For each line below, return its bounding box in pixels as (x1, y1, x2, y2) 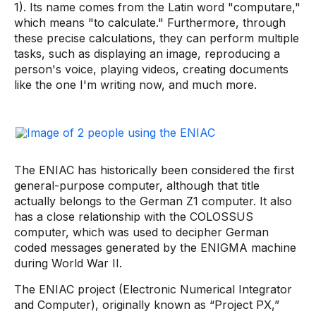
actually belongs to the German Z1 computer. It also (14, 194, 292, 208)
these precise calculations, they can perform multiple (14, 31, 299, 45)
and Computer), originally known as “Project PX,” (14, 298, 279, 312)
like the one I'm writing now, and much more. (14, 78, 257, 92)
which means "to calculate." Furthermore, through (14, 16, 286, 30)
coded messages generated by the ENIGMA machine (14, 241, 296, 255)
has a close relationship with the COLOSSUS (14, 209, 253, 224)
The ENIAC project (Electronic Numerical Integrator (14, 282, 292, 296)
